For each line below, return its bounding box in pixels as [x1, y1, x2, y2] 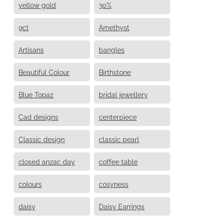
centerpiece [99, 111, 137, 121]
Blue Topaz [18, 89, 54, 99]
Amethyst [99, 22, 129, 32]
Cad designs [18, 111, 58, 121]
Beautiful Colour [18, 67, 70, 76]
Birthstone [99, 67, 131, 76]
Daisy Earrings [99, 201, 145, 211]
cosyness [99, 179, 128, 188]
